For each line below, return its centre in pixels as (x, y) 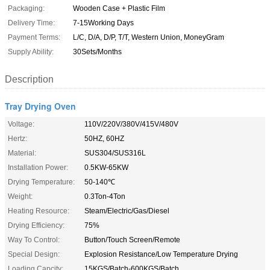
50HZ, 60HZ (104, 138)
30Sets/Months (97, 52)
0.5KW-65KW (106, 167)
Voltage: (21, 124)
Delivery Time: (31, 23)
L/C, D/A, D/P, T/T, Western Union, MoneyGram (149, 37)
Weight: (20, 196)
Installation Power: (38, 167)
